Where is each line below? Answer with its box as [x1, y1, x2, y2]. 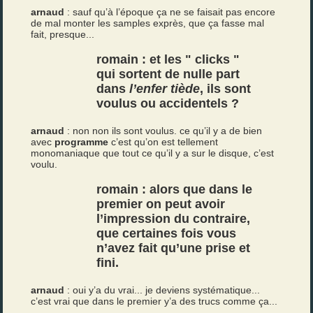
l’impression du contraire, [96, 212, 251, 226]
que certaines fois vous [96, 226, 237, 240]
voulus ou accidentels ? [96, 96, 240, 110]
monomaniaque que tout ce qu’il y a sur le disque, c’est [31, 147, 275, 159]
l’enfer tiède [129, 82, 201, 96]
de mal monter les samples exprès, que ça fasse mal [31, 17, 265, 29]
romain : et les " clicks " [96, 52, 240, 66]
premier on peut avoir [96, 197, 226, 211]
